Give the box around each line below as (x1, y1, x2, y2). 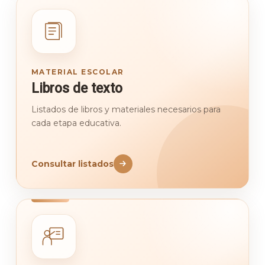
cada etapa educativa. (31, 117, 121, 128)
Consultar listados (31, 158, 114, 169)
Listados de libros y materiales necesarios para (31, 104, 221, 115)
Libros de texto (31, 78, 122, 99)
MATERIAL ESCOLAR (31, 67, 124, 76)
